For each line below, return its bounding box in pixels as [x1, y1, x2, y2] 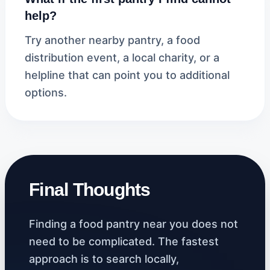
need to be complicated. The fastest [29, 235, 219, 248]
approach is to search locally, [29, 253, 179, 265]
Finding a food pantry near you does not [29, 218, 238, 230]
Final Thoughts [29, 180, 151, 199]
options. [25, 86, 67, 99]
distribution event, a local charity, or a [25, 51, 219, 64]
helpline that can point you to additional [25, 69, 230, 81]
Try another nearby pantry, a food [25, 34, 200, 46]
